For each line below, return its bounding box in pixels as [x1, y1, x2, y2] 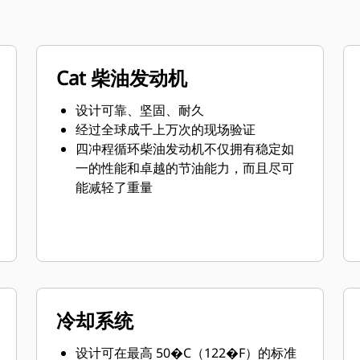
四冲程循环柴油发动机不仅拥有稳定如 [76, 140, 295, 157]
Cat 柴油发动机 [56, 64, 188, 91]
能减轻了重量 [76, 178, 153, 196]
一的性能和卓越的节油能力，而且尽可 [76, 159, 295, 177]
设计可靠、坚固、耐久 [76, 101, 205, 119]
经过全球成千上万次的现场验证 [76, 121, 256, 138]
